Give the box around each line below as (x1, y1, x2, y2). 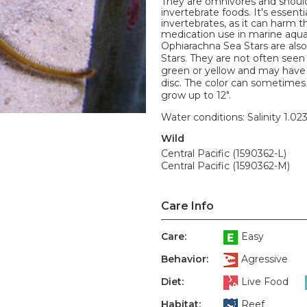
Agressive (241, 253, 288, 266)
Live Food (241, 275, 288, 288)
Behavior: (161, 253, 208, 265)
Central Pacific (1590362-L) (161, 147, 286, 160)
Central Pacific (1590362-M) (161, 160, 290, 172)
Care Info (161, 199, 214, 212)
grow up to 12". (161, 89, 231, 101)
